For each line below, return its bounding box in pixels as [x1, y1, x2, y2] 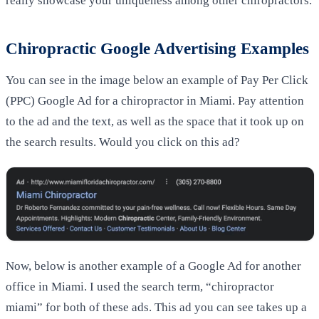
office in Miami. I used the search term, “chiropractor [6, 279, 274, 293]
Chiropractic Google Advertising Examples [6, 39, 309, 58]
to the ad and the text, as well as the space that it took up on [6, 114, 304, 128]
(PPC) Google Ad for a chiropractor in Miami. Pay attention [6, 93, 304, 108]
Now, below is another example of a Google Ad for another [6, 258, 301, 273]
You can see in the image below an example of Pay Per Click [6, 73, 308, 87]
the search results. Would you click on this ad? [6, 135, 240, 149]
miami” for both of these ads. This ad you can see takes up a [6, 300, 307, 314]
